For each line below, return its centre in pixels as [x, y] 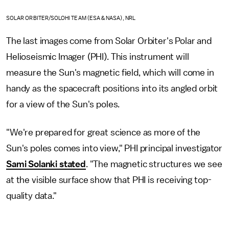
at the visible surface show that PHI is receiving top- [109, 180]
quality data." [31, 196]
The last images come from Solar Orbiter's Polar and [109, 41]
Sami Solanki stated [46, 164]
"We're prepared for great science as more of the [104, 132]
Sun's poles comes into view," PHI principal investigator [114, 148]
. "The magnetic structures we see [154, 164]
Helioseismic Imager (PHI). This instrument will [98, 56]
